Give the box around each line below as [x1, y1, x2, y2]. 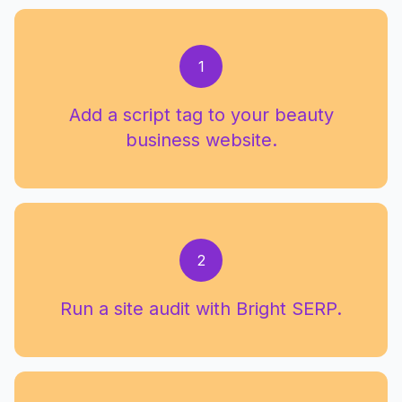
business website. [125, 129, 277, 152]
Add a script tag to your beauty [68, 104, 334, 127]
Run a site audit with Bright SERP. [60, 298, 342, 320]
